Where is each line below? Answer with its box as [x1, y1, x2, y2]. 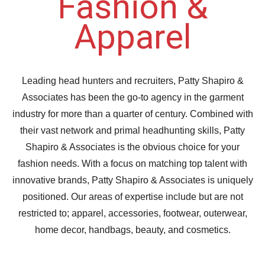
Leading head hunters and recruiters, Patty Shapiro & [21, 76, 244, 86]
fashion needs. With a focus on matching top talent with [18, 159, 247, 169]
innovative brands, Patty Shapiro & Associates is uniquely [12, 175, 253, 185]
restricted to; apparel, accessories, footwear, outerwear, [18, 208, 247, 218]
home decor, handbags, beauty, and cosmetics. [34, 225, 231, 235]
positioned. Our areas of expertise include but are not [22, 192, 243, 202]
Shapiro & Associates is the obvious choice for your [25, 142, 240, 152]
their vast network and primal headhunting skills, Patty [20, 125, 245, 135]
